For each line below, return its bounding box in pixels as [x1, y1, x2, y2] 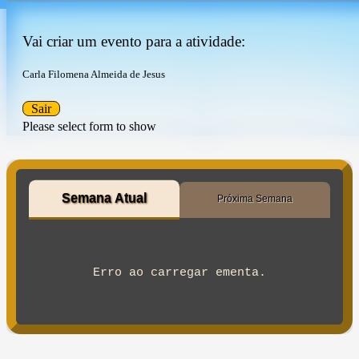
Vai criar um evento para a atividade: [22, 33, 245, 50]
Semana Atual [62, 190, 147, 206]
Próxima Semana [217, 192, 292, 204]
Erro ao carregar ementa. [93, 265, 266, 280]
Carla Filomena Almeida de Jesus [22, 68, 165, 81]
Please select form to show [22, 119, 156, 133]
